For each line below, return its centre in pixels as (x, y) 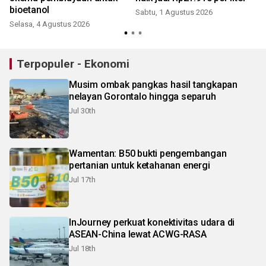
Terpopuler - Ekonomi (73, 64)
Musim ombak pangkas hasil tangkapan (153, 85)
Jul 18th (82, 248)
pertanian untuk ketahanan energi (140, 165)
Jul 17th (82, 180)
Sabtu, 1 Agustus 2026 (174, 12)
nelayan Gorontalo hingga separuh (142, 96)
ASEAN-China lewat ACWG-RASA (138, 234)
